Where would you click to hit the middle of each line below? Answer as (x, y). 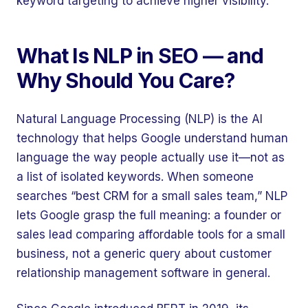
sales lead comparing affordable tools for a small (151, 234)
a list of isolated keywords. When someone (135, 177)
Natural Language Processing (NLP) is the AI (140, 119)
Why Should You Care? (125, 80)
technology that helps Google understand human (152, 138)
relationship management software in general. (143, 273)
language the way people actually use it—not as (151, 157)
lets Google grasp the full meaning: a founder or (149, 215)
